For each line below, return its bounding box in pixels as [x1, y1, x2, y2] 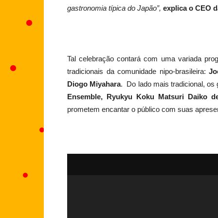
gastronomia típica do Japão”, [67, 4, 161, 13]
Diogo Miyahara [67, 80, 121, 89]
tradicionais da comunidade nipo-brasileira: [67, 67, 206, 76]
